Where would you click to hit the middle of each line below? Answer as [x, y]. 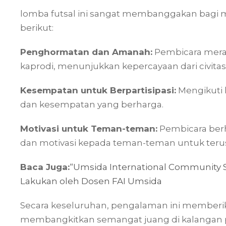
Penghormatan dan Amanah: [86, 52]
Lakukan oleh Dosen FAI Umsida [91, 181]
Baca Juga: [45, 167]
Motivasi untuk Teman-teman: [89, 129]
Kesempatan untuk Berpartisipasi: [98, 90]
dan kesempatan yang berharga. [92, 104]
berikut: [37, 28]
